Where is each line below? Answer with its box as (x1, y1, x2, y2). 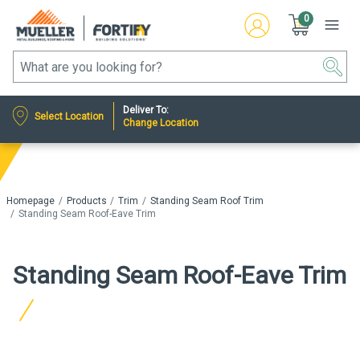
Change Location (123, 117, 199, 129)
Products (66, 195, 107, 207)
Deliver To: (123, 104, 170, 116)
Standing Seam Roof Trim (149, 195, 264, 207)
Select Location (35, 110, 104, 122)
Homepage (6, 195, 55, 207)
